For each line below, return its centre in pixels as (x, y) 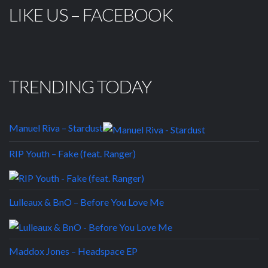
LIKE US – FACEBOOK (91, 15)
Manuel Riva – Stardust (56, 128)
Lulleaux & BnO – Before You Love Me (86, 202)
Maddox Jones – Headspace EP (73, 251)
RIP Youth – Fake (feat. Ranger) (72, 153)
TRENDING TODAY (80, 86)
